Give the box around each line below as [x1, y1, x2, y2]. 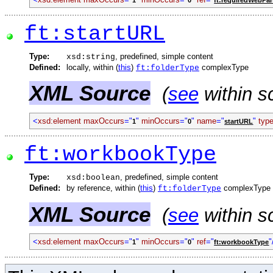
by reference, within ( [66, 183, 140, 193]
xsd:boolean [66, 173, 120, 183]
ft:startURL [24, 21, 165, 46]
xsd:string [66, 52, 115, 62]
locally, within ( [66, 62, 118, 72]
